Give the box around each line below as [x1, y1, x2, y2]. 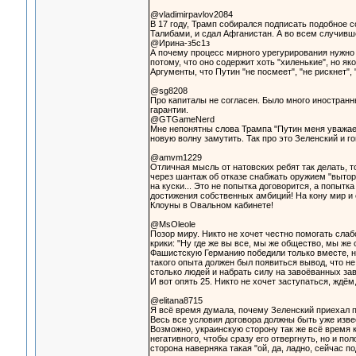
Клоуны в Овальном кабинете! [149, 200, 273, 211]
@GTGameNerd [149, 114, 215, 125]
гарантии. [149, 105, 188, 115]
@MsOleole [149, 219, 195, 230]
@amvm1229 [149, 153, 202, 163]
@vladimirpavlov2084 [149, 10, 233, 20]
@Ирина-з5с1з [149, 38, 210, 48]
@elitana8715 [149, 296, 203, 306]
